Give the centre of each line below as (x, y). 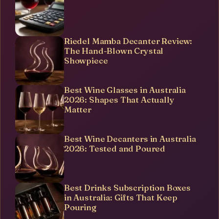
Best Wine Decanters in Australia (130, 138)
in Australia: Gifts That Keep (121, 197)
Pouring (80, 207)
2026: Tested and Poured (115, 148)
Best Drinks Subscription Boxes (127, 187)
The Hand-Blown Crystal (114, 50)
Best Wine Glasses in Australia (125, 89)
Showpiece (86, 60)
